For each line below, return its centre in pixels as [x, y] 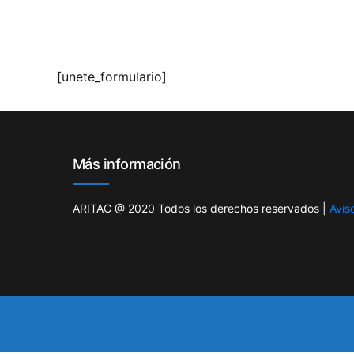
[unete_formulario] [112, 76]
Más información [127, 163]
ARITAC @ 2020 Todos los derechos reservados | [200, 208]
